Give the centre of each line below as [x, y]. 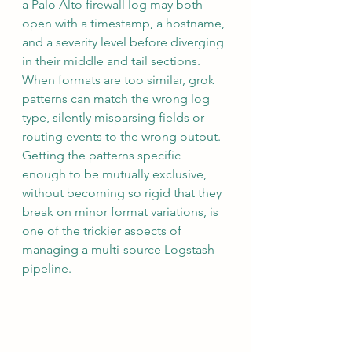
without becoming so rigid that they [123, 193]
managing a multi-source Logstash [120, 250]
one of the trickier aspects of [103, 231]
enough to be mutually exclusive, [116, 174]
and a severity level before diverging [125, 42]
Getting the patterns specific [103, 156]
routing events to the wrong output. [123, 137]
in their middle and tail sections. [113, 61]
